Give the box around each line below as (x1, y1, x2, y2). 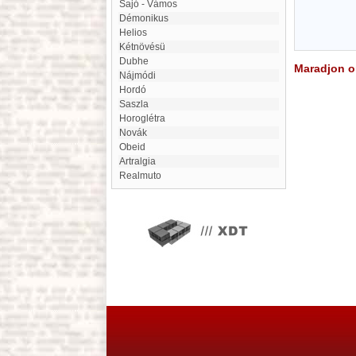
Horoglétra (126, 113, 165, 124)
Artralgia (126, 156, 156, 167)
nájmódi (126, 70, 156, 81)
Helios (126, 27, 147, 38)
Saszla (126, 99, 149, 110)
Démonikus (126, 13, 168, 24)
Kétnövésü (126, 41, 165, 52)
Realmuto (126, 170, 161, 181)
